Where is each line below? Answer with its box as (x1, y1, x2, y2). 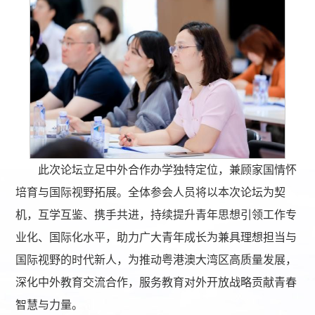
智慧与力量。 (15, 299, 84, 311)
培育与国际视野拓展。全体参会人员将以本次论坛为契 (15, 186, 286, 199)
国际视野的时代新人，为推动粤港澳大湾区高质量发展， (15, 254, 297, 266)
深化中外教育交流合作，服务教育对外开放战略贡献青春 (15, 276, 297, 289)
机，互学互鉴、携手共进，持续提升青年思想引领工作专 (15, 209, 297, 221)
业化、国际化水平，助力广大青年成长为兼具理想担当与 (15, 231, 297, 244)
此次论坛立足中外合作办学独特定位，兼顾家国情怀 (38, 164, 297, 176)
